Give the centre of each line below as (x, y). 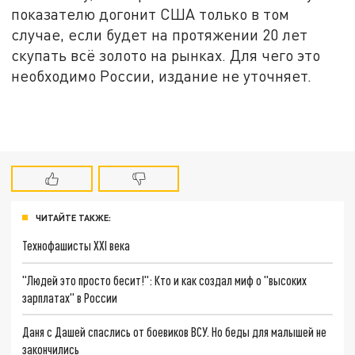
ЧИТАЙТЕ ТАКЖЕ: (73, 218)
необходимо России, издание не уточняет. (162, 75)
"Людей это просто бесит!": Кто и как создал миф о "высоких (165, 280)
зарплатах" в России (70, 297)
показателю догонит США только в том (151, 13)
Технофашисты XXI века (76, 245)
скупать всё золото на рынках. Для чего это (166, 55)
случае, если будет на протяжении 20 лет (160, 34)
